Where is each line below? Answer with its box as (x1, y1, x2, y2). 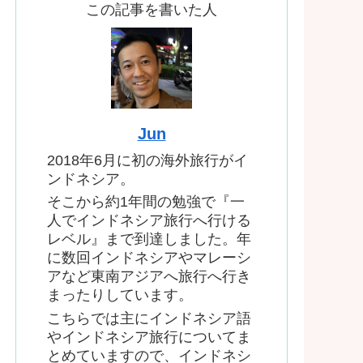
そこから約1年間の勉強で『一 (47, 194, 245, 211)
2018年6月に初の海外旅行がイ (47, 152, 248, 169)
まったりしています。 (47, 287, 193, 304)
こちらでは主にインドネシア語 (47, 310, 251, 327)
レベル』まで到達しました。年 (47, 231, 251, 248)
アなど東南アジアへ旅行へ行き (47, 268, 251, 285)
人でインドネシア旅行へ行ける (47, 212, 251, 229)
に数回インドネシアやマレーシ (47, 250, 251, 267)
